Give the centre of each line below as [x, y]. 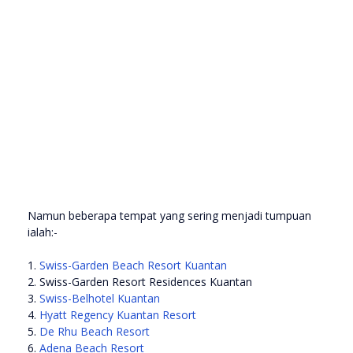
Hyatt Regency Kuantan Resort [118, 315]
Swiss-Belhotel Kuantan [100, 299]
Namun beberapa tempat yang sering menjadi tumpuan [169, 216]
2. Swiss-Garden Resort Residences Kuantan [141, 282]
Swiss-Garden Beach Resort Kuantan [133, 266]
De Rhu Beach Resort [95, 332]
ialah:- [43, 232]
